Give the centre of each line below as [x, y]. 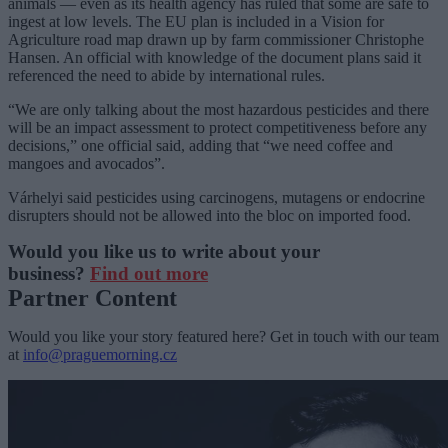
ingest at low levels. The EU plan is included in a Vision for [196, 21]
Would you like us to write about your [164, 251]
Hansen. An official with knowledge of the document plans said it [214, 57]
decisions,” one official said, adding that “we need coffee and [200, 145]
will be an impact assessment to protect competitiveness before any [217, 127]
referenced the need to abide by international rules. [166, 75]
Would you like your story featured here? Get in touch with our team [223, 336]
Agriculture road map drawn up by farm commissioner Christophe [216, 39]
